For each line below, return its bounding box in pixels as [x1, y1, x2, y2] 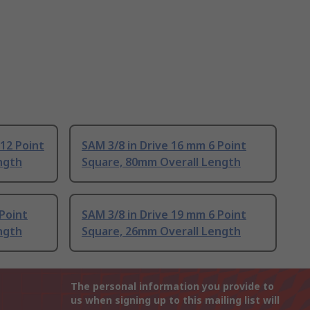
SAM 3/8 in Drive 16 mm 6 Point [82, 138, 246, 154]
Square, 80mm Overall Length [82, 154, 241, 170]
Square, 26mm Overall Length [82, 224, 241, 239]
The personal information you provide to [71, 280, 274, 293]
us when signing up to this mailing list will [71, 293, 280, 307]
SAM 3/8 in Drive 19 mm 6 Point [82, 207, 246, 223]
